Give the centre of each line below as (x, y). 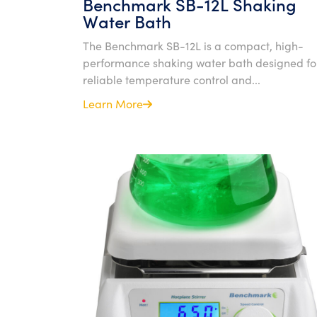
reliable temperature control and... (172, 79)
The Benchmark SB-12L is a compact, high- (193, 45)
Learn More (113, 103)
